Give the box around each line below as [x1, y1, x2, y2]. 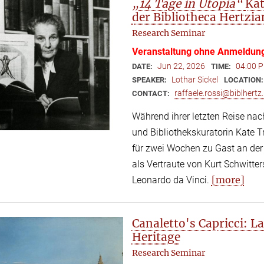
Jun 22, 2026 [157, 61, 205, 71]
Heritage [131, 230, 180, 245]
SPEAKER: [131, 75, 169, 85]
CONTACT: [131, 89, 171, 98]
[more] [211, 174, 245, 186]
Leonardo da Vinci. [131, 174, 212, 186]
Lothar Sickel [171, 75, 218, 85]
